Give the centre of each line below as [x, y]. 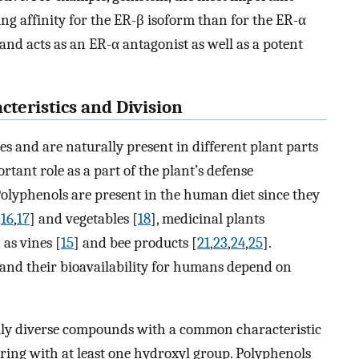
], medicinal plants [208, 218]
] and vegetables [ [84, 218]
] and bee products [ [135, 242]
